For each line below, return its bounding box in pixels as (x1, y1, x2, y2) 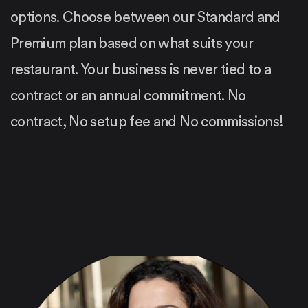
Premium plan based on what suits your (10, 36, 254, 51)
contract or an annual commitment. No (10, 88, 246, 103)
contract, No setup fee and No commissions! (10, 114, 284, 129)
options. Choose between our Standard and (10, 10, 280, 25)
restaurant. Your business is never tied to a (10, 62, 271, 77)
